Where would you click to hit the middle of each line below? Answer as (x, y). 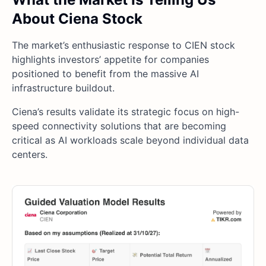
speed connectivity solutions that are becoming (119, 126)
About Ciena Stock (77, 19)
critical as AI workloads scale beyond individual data (130, 140)
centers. (30, 155)
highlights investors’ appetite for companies (110, 60)
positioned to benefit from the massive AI (105, 74)
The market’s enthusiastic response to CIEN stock (123, 45)
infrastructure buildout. (63, 88)
